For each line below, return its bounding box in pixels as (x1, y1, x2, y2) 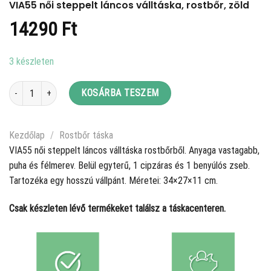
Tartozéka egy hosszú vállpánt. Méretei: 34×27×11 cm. (9, 175, 218, 187)
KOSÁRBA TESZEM (81, 87, 159, 99)
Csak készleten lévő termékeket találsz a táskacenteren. (9, 203, 226, 215)
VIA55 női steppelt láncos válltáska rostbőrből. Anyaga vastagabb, (9, 145, 260, 157)
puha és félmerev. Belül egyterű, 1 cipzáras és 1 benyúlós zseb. (9, 160, 250, 172)
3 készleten (9, 55, 54, 67)
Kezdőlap (9, 129, 45, 142)
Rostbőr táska (59, 129, 113, 142)
